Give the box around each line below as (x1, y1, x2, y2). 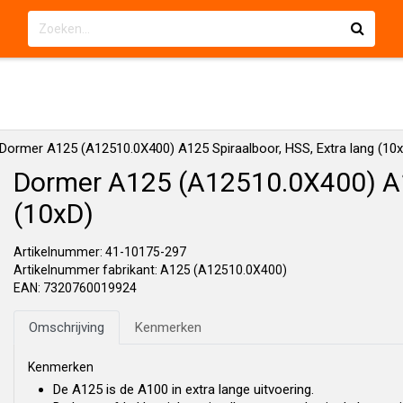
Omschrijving (29, 319, 104, 336)
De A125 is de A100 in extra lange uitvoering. (53, 381, 314, 398)
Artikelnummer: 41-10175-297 (13, 245, 186, 259)
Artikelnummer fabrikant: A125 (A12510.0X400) (13, 263, 287, 277)
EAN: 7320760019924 (13, 281, 137, 295)
